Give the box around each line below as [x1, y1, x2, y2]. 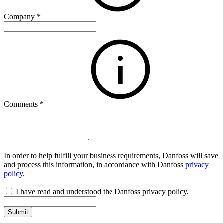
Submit [8, 208, 28, 216]
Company [4, 12, 37, 21]
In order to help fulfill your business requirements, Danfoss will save [4, 151, 218, 160]
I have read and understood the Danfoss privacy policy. [16, 187, 189, 196]
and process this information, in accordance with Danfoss [4, 160, 185, 169]
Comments [4, 100, 40, 109]
